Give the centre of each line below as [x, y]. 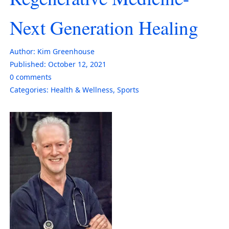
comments [33, 77]
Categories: [29, 89]
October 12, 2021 [77, 64]
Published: [28, 64]
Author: [22, 51]
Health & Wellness [82, 89]
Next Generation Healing [104, 27]
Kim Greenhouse [66, 51]
